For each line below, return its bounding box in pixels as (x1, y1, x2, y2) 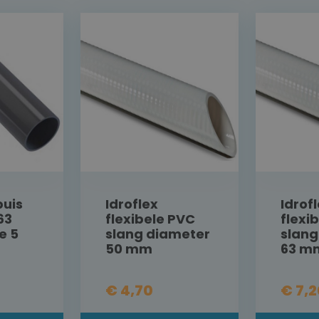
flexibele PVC (105, 209, 195, 228)
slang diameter (105, 224, 210, 243)
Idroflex (105, 194, 158, 213)
